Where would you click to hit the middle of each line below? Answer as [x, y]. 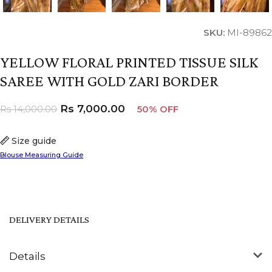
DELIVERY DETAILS [49, 219]
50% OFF [158, 109]
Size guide [34, 141]
